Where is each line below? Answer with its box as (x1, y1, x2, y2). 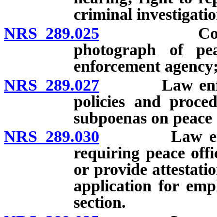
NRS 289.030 (4, 127, 99, 146)
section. (74, 193, 126, 212)
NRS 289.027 (4, 76, 99, 94)
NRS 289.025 (4, 24, 99, 42)
